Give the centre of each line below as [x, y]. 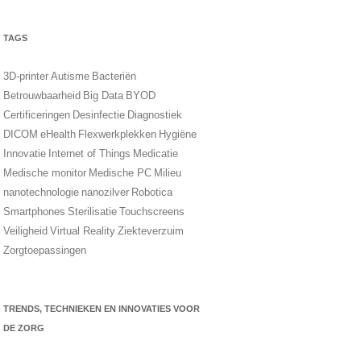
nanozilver [105, 192]
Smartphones [34, 212]
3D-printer [25, 76]
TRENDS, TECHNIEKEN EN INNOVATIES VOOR [101, 309]
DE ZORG [23, 328]
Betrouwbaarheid [41, 95]
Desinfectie [98, 115]
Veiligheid [25, 231]
